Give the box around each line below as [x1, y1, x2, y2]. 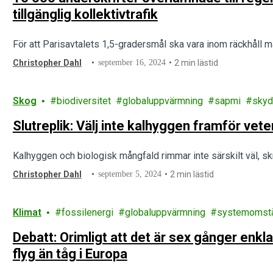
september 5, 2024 [98, 169, 162, 179]
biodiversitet [56, 95, 111, 107]
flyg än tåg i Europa [12, 246, 127, 261]
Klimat [12, 207, 41, 218]
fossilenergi [61, 207, 113, 218]
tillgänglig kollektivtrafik [12, 7, 158, 22]
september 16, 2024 [98, 58, 166, 67]
